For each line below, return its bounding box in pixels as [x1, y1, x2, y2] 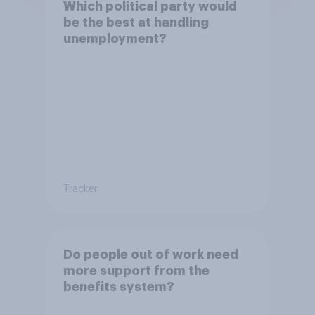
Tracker [63, 184, 98, 195]
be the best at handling [63, 15, 209, 29]
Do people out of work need [63, 247, 238, 261]
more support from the [63, 264, 210, 277]
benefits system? [63, 280, 174, 293]
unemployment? [63, 32, 167, 45]
